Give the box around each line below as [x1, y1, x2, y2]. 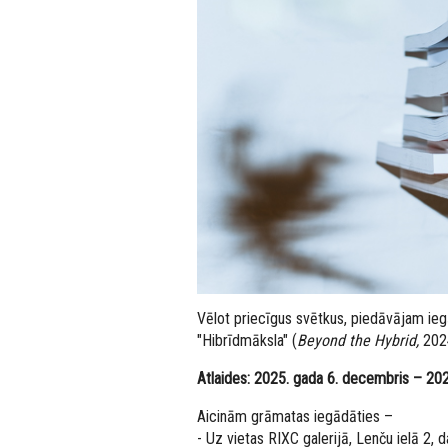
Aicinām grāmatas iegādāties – [197, 407, 393, 427]
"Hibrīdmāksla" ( [197, 331, 297, 351]
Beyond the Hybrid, [297, 331, 419, 351]
